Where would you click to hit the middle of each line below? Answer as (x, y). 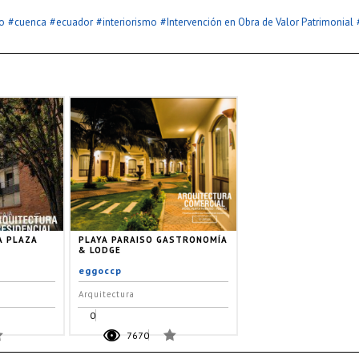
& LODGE (100, 250)
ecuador (75, 22)
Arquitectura (107, 294)
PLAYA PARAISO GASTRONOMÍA (153, 239)
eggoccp (100, 270)
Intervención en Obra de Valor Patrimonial (260, 22)
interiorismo (130, 22)
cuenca (30, 22)
